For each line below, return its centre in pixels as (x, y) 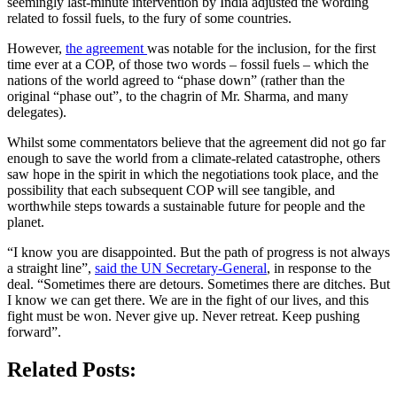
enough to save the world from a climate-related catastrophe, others (194, 159)
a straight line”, (51, 269)
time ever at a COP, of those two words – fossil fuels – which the (188, 65)
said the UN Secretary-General (181, 269)
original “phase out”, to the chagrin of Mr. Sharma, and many (178, 97)
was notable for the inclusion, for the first (261, 49)
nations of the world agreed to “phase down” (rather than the (176, 81)
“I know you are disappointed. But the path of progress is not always (198, 253)
